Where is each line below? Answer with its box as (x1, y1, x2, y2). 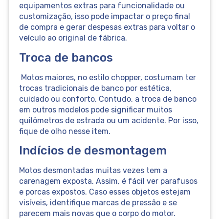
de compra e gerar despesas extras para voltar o (19, 22, 195, 32)
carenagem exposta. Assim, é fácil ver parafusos (19, 176, 197, 186)
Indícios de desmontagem (19, 144, 167, 158)
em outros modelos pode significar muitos (19, 105, 172, 114)
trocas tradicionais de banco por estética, (19, 83, 172, 93)
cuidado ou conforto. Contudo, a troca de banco (19, 94, 197, 104)
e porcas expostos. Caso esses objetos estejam (19, 187, 191, 197)
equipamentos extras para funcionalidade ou (19, 1, 185, 11)
